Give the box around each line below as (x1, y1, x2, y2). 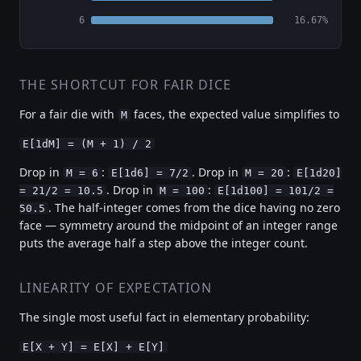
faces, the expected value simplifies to (131, 106, 339, 122)
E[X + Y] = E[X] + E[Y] (23, 340, 164, 353)
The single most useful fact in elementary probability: (19, 309, 309, 325)
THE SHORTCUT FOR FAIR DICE (19, 75, 232, 93)
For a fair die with (19, 106, 118, 122)
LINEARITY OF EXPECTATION (19, 278, 213, 297)
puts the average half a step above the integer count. (19, 234, 308, 251)
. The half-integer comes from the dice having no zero (48, 199, 340, 215)
